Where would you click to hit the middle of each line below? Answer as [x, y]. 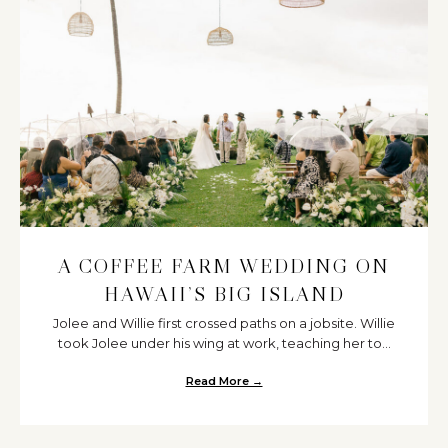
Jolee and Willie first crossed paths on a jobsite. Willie [224, 323]
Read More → [224, 381]
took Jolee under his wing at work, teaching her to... [224, 343]
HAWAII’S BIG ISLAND [224, 294]
